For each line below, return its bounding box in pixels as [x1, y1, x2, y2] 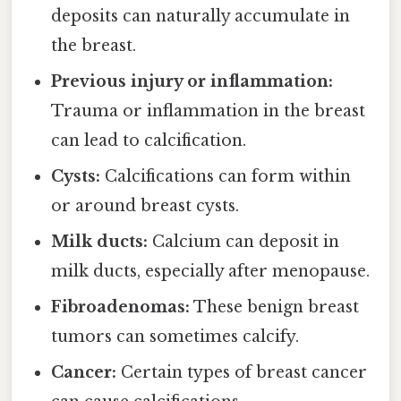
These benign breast [190, 297, 360, 318]
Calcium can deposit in [148, 232, 340, 252]
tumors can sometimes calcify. [51, 327, 300, 347]
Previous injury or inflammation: [51, 72, 334, 92]
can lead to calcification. [51, 131, 247, 151]
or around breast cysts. [51, 196, 240, 217]
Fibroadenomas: [51, 297, 191, 318]
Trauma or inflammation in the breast [51, 101, 366, 122]
